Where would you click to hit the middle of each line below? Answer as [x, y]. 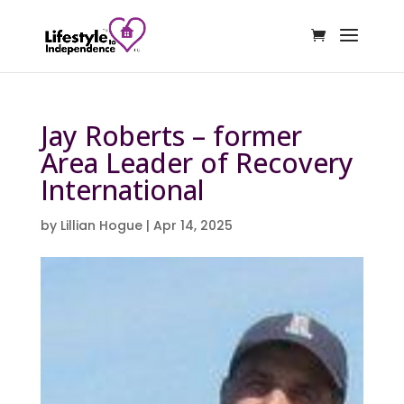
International [122, 190]
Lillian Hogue [101, 225]
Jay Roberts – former [171, 136]
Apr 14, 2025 [193, 225]
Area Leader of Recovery [197, 163]
